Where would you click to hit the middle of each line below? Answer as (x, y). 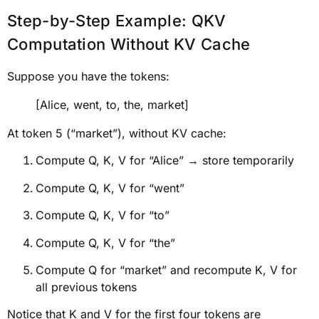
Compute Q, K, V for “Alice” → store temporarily (165, 161)
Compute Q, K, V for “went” (110, 188)
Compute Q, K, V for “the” (105, 242)
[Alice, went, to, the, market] (112, 104)
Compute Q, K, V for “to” (103, 215)
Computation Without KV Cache (129, 44)
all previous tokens (86, 287)
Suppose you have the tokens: (88, 76)
